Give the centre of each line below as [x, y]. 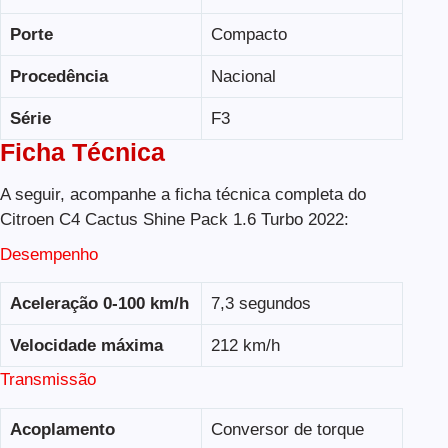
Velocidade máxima [86, 346]
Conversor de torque [287, 429]
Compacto [248, 34]
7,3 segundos [260, 304]
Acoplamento [62, 429]
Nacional [243, 76]
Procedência [58, 76]
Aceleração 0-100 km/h [99, 304]
